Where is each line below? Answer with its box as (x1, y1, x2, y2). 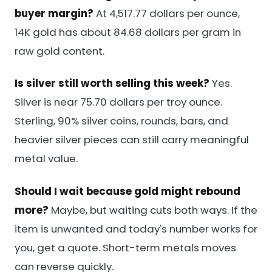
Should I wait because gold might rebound (15, 183, 240, 199)
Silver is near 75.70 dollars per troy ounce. (15, 95, 222, 110)
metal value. (15, 151, 78, 166)
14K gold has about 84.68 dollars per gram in (15, 24, 241, 39)
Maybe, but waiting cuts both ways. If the (49, 202, 257, 217)
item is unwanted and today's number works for (15, 221, 257, 236)
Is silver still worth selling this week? (15, 76, 209, 91)
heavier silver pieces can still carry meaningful (15, 132, 249, 148)
